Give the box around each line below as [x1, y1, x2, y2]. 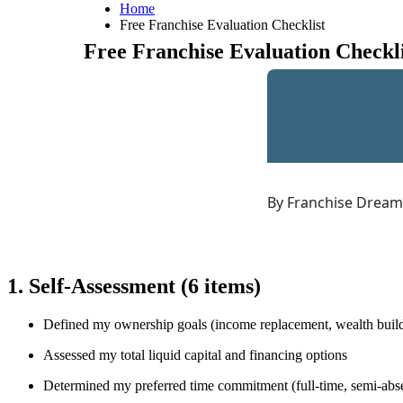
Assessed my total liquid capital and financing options [43, 346, 347, 363]
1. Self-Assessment [7, 273, 181, 298]
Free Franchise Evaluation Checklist [120, 17, 325, 32]
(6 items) [181, 273, 261, 298]
